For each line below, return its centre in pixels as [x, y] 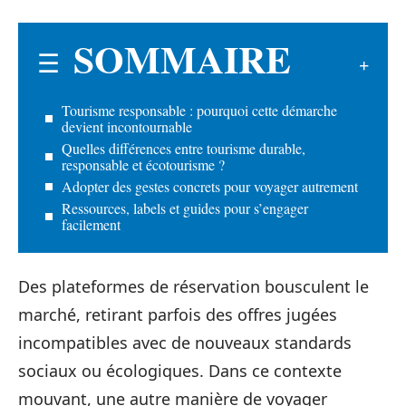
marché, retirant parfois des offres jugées [178, 314]
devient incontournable [127, 126]
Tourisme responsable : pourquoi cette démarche [199, 110]
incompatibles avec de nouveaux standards [185, 343]
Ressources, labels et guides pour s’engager [185, 208]
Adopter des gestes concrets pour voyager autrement [210, 186]
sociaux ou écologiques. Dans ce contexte [180, 371]
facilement [91, 224]
